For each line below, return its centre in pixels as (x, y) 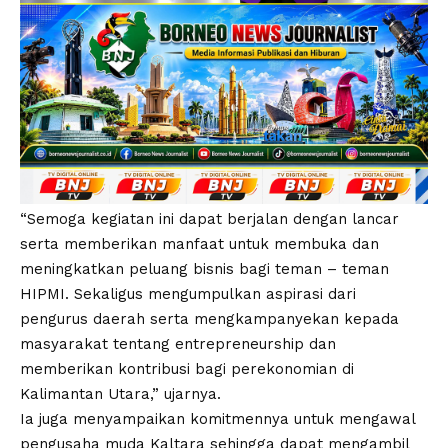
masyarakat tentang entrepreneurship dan (178, 343)
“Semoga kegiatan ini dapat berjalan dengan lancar (209, 218)
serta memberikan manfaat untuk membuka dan (199, 243)
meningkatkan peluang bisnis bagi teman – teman (204, 268)
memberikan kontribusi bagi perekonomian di (187, 368)
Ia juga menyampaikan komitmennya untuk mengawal (217, 418)
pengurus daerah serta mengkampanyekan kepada (209, 318)
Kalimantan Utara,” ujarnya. (120, 393)
